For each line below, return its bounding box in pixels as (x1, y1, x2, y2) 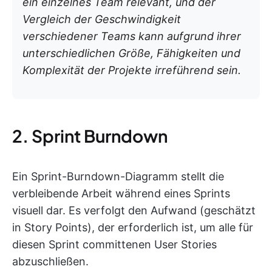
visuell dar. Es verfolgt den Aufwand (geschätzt (12, 203, 256, 217)
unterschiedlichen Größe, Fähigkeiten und (22, 46, 240, 59)
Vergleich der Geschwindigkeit (22, 12, 181, 25)
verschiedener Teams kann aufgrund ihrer (22, 29, 241, 42)
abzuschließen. (12, 254, 89, 268)
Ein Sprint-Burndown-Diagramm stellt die (12, 169, 224, 183)
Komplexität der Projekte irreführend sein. (22, 63, 241, 76)
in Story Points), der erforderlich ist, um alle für (12, 220, 253, 234)
